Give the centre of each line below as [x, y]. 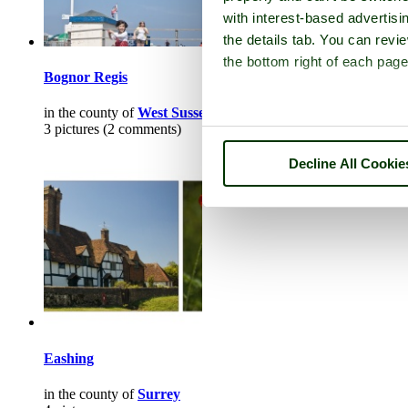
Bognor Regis [86, 77]
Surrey [159, 393]
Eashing [69, 358]
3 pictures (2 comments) [112, 129]
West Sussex [175, 113]
